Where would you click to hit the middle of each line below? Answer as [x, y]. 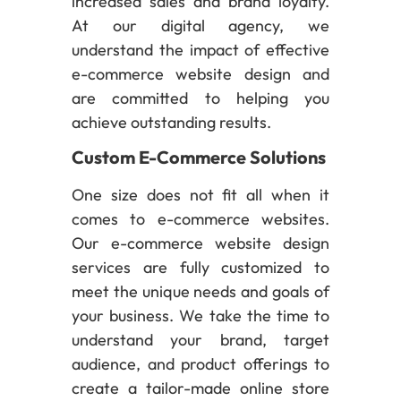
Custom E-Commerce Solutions [199, 158]
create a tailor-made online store [200, 388]
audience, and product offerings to [200, 364]
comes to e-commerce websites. [200, 219]
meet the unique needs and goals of [200, 292]
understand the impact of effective [200, 49]
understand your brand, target [200, 340]
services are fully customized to [200, 268]
